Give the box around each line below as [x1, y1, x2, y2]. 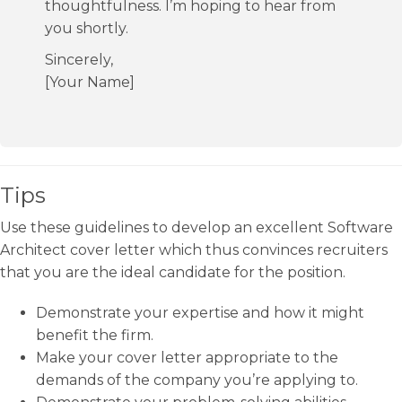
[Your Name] [45, 74, 135, 91]
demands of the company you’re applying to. [36, 371, 358, 389]
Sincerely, [45, 51, 113, 68]
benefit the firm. [36, 327, 153, 344]
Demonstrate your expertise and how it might [36, 304, 364, 321]
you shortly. [45, 20, 128, 37]
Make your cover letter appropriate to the [36, 349, 338, 366]
